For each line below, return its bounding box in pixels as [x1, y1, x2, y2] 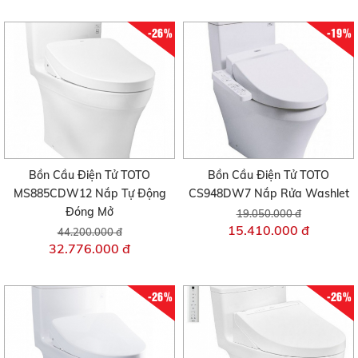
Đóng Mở [66, 204, 113, 219]
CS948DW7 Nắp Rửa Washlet [188, 185, 349, 201]
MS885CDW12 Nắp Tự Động [13, 185, 166, 201]
